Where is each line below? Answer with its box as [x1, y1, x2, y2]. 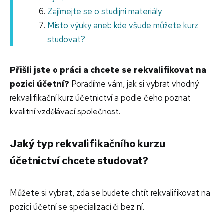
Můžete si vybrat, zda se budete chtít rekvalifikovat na [10, 187, 210, 198]
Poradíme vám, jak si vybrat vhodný [69, 78, 199, 89]
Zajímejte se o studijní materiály [47, 5, 162, 17]
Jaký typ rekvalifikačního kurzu [10, 136, 165, 150]
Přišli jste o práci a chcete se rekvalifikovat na [10, 64, 206, 75]
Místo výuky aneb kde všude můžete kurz [47, 19, 198, 31]
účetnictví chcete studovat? [10, 153, 149, 167]
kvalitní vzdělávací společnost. [10, 106, 120, 117]
